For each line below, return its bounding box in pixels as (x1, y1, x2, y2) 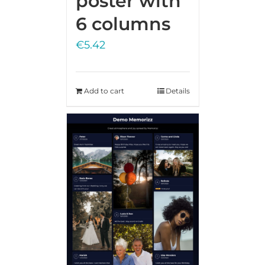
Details (165, 86, 190, 96)
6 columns (75, 13, 170, 35)
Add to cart (83, 86, 124, 96)
